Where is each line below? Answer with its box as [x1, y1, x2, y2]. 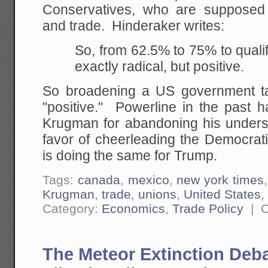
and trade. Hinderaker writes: [42, 18, 225, 33]
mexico [127, 172, 169, 187]
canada [77, 172, 120, 187]
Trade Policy [172, 201, 244, 215]
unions [138, 187, 177, 201]
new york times [176, 172, 264, 187]
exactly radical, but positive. [75, 59, 245, 75]
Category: [42, 201, 102, 215]
